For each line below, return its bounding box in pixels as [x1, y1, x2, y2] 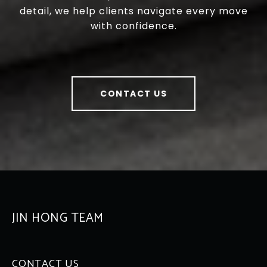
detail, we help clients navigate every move [19, 4, 248, 18]
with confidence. [90, 19, 177, 33]
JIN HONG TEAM [12, 208, 104, 229]
